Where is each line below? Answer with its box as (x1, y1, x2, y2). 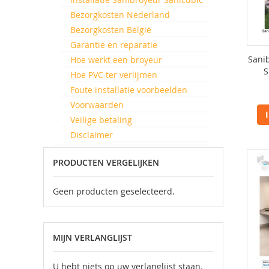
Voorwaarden (70, 99, 124, 110)
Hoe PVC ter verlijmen (70, 69, 157, 80)
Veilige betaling (70, 114, 132, 125)
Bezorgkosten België (70, 24, 151, 35)
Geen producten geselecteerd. (53, 186, 175, 197)
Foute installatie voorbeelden (70, 84, 187, 95)
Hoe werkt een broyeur (70, 54, 162, 65)
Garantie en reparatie (70, 39, 157, 50)
